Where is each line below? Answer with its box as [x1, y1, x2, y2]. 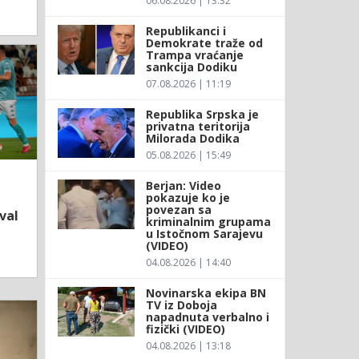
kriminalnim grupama [145, 213, 271, 229]
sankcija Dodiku [145, 58, 237, 75]
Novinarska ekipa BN [145, 284, 266, 301]
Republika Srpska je [145, 106, 259, 122]
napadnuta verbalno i [145, 309, 269, 325]
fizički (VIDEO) [145, 321, 225, 337]
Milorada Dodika [145, 130, 243, 146]
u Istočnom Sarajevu [145, 225, 263, 241]
